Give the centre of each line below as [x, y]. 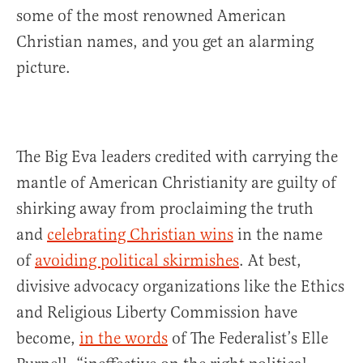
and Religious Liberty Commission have [157, 312]
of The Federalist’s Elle [248, 338]
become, [48, 338]
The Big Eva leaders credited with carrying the [177, 156]
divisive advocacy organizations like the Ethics [180, 286]
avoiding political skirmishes [137, 260]
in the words [124, 338]
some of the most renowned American [151, 15]
